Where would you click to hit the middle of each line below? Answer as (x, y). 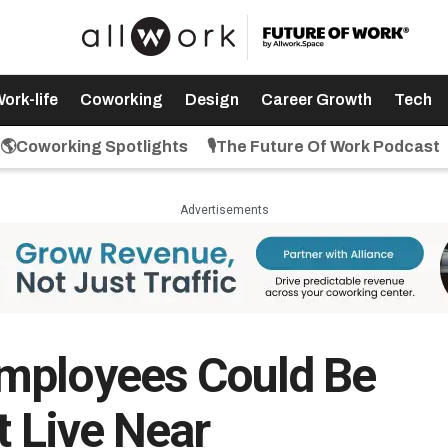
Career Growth (316, 99)
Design (211, 99)
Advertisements (224, 210)
